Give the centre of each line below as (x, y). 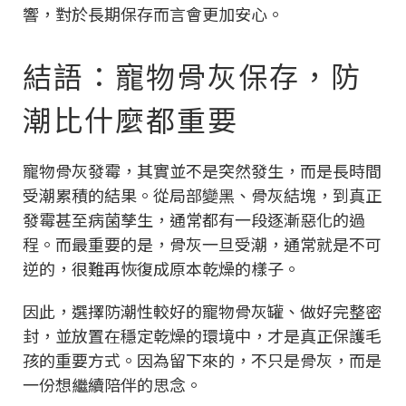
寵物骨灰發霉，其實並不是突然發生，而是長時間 (202, 170)
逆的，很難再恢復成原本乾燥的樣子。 (161, 268)
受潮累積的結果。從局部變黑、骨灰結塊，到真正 (202, 194)
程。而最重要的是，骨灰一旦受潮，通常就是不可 (202, 243)
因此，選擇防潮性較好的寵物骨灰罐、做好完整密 (202, 310)
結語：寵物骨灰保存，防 (192, 75)
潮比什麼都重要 (130, 118)
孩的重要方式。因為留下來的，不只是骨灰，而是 (202, 359)
